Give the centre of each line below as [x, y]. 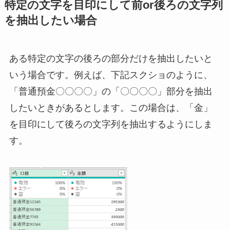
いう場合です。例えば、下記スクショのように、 [111, 75]
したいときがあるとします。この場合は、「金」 [111, 108]
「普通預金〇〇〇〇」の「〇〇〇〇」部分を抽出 [111, 91]
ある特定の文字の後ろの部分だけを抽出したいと [111, 58]
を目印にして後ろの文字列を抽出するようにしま [111, 124]
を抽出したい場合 [51, 20]
